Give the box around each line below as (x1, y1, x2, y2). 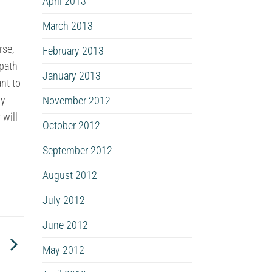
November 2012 (42, 94, 110, 107)
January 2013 (42, 69, 101, 82)
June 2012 (42, 219, 88, 231)
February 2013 (42, 44, 104, 57)
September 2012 (42, 144, 112, 157)
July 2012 (42, 194, 85, 206)
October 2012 (42, 119, 100, 132)
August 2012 (42, 169, 97, 182)
